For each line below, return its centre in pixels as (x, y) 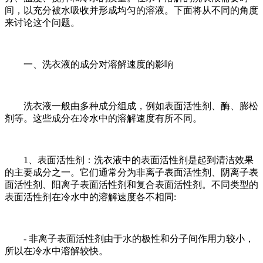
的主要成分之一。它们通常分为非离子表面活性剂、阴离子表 (131, 173)
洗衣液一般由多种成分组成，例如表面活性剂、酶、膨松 (131, 106)
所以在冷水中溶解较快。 (56, 251)
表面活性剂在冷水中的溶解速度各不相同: (90, 197)
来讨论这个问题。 (42, 23)
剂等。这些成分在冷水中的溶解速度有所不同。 (103, 119)
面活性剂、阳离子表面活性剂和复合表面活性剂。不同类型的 (131, 185)
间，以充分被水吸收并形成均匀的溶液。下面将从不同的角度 (131, 11)
